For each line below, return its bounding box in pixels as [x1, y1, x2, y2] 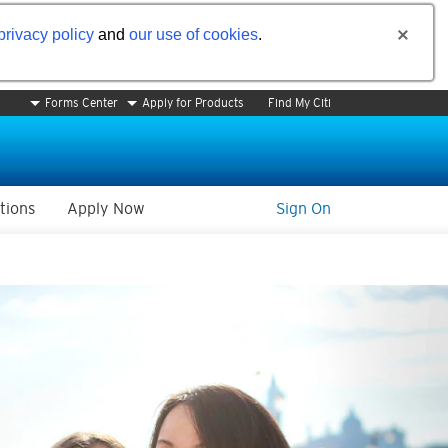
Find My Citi [268, 96, 331, 110]
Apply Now [67, 199, 145, 217]
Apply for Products [142, 96, 244, 110]
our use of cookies [129, 26, 258, 43]
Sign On [276, 199, 331, 217]
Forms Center [45, 96, 118, 110]
